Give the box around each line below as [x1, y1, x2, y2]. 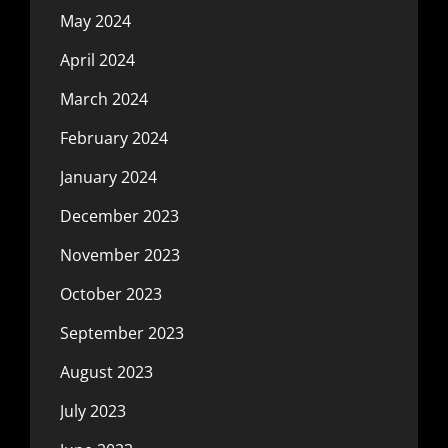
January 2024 [60, 165, 157, 188]
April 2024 [60, 48, 135, 71]
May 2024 [60, 9, 131, 32]
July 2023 [60, 399, 126, 422]
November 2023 [60, 243, 180, 266]
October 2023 [60, 282, 162, 305]
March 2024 [60, 87, 148, 110]
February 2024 [60, 126, 168, 149]
